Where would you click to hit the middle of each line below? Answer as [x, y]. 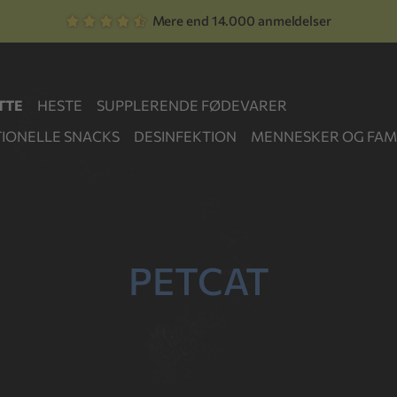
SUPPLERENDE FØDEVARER [191, 105]
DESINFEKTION [185, 136]
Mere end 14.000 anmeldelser [240, 20]
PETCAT [198, 280]
